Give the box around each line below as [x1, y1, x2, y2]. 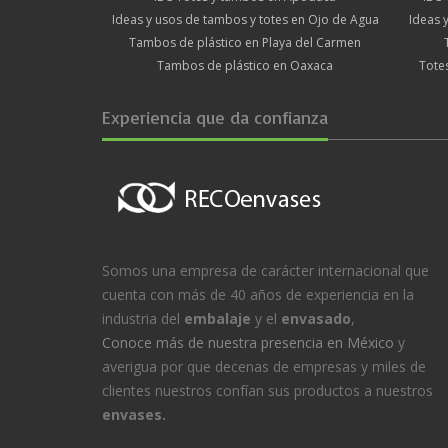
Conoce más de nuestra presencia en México [102, 332, 394, 352]
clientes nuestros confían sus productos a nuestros [102, 380, 433, 400]
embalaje [184, 308, 251, 328]
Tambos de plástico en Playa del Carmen [129, 33, 361, 51]
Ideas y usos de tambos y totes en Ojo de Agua [111, 10, 379, 28]
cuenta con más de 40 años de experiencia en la [102, 284, 414, 304]
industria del [102, 308, 184, 328]
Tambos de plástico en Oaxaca [157, 56, 333, 74]
